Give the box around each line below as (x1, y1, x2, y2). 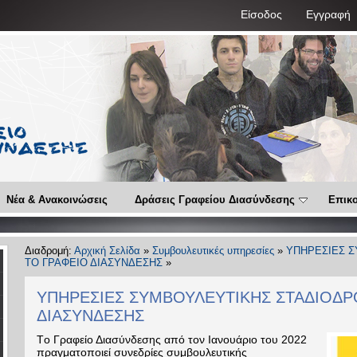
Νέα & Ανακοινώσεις (6, 194, 108, 206)
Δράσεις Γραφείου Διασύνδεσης (135, 194, 295, 206)
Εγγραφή (306, 8, 351, 21)
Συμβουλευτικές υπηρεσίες (152, 245, 274, 257)
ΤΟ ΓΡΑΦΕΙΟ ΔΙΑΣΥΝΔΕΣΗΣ (25, 257, 163, 269)
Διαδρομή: (25, 245, 74, 257)
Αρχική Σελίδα (74, 245, 140, 257)
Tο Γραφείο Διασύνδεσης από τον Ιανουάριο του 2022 (37, 333, 307, 346)
